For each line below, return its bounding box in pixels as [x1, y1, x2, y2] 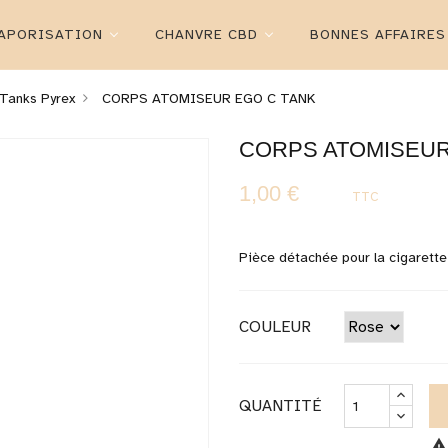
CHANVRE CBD [154, 26, 258, 43]
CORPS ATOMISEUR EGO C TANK [101, 90, 315, 107]
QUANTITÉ [239, 396, 321, 416]
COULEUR [239, 317, 311, 337]
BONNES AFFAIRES [309, 26, 446, 43]
